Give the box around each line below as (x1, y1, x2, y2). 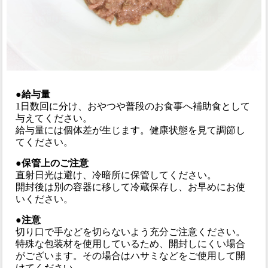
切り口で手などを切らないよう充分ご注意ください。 (16, 226, 246, 237)
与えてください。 (16, 112, 93, 123)
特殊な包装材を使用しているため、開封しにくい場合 (16, 238, 246, 249)
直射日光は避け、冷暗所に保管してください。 (16, 169, 217, 180)
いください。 (16, 193, 74, 204)
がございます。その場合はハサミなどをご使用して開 (16, 250, 246, 261)
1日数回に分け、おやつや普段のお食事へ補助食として (16, 100, 251, 111)
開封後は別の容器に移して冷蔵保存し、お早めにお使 (16, 181, 246, 192)
